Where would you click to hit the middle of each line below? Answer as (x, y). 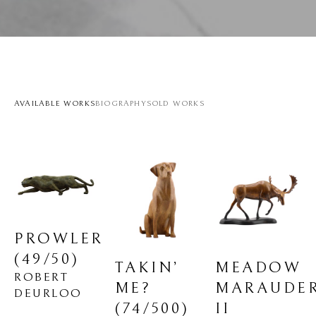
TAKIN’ (147, 267)
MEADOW (259, 267)
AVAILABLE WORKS (55, 103)
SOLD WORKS (175, 103)
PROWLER (59, 238)
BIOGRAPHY (121, 103)
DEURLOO (48, 293)
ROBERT (41, 277)
